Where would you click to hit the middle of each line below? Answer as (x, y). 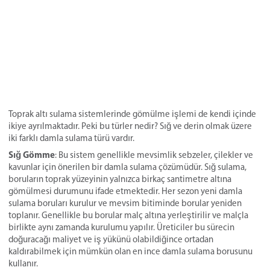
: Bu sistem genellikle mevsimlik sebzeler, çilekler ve (154, 155)
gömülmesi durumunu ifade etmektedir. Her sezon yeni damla (125, 191)
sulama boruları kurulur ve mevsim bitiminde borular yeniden (125, 203)
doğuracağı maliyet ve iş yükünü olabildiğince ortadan (111, 239)
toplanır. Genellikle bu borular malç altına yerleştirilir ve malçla (128, 215)
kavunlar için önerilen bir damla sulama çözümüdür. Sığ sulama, (127, 167)
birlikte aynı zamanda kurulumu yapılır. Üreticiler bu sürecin (121, 227)
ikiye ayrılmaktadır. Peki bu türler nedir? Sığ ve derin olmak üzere (130, 126)
